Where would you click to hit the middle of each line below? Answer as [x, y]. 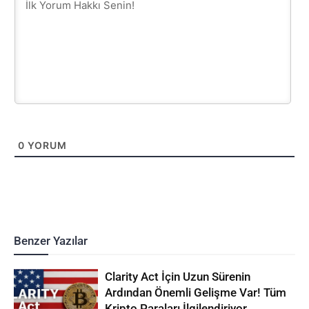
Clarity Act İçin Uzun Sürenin [178, 276]
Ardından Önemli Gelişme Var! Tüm [196, 292]
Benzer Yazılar [51, 240]
